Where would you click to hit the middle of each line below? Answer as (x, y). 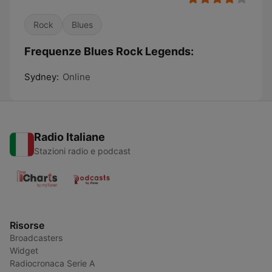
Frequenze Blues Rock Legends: (109, 51)
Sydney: (42, 77)
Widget (24, 250)
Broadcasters (36, 238)
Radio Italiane (70, 137)
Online (76, 77)
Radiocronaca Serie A (52, 263)
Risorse (27, 225)
